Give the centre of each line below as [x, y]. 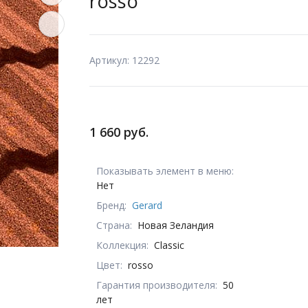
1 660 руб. [119, 132]
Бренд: [111, 205]
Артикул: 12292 [124, 60]
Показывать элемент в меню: [165, 170]
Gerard [147, 205]
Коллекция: [122, 245]
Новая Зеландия [176, 225]
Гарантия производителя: [157, 285]
